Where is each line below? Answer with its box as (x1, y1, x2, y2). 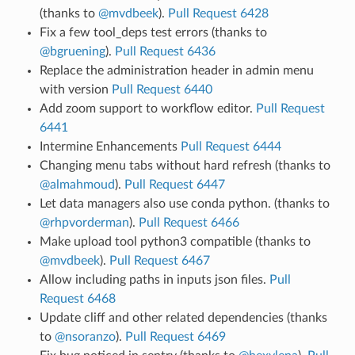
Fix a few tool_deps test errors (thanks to (39, 25, 267, 39)
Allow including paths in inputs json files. (39, 273, 269, 286)
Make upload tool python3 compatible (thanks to (39, 235, 311, 248)
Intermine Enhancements (39, 139, 181, 153)
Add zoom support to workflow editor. (39, 101, 256, 115)
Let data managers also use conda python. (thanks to (39, 197, 330, 210)
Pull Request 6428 (167, 6, 269, 20)
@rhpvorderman (39, 216, 129, 229)
